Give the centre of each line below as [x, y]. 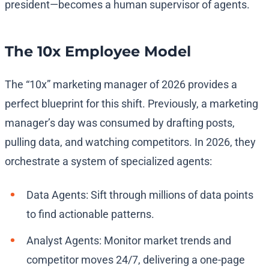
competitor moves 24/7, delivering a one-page [136, 260]
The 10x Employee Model [98, 52]
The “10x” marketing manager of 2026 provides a [121, 85]
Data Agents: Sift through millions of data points [140, 195]
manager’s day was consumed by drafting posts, [120, 123]
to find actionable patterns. [90, 214]
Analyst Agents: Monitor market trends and [129, 241]
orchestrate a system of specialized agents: [108, 162]
